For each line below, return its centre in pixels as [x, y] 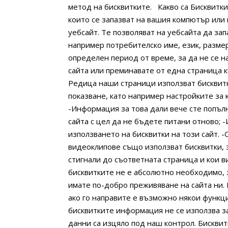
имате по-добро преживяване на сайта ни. [147, 185]
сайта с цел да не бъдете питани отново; [145, 121]
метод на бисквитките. [110, 7]
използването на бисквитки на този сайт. [144, 134]
